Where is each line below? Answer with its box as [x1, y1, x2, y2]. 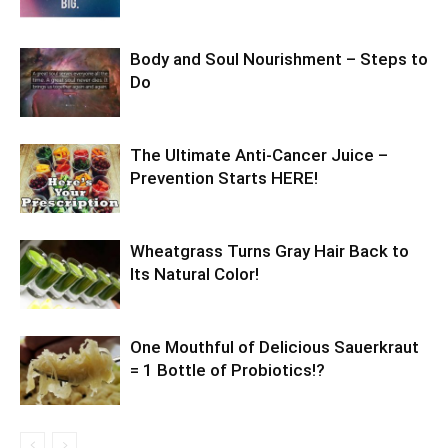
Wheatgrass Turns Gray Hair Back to [130, 241, 409, 262]
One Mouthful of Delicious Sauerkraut [130, 337, 419, 358]
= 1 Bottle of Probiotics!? [130, 360, 325, 381]
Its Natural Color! [130, 264, 259, 285]
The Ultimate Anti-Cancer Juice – [130, 145, 388, 166]
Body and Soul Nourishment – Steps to [130, 49, 428, 70]
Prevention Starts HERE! [130, 168, 318, 189]
